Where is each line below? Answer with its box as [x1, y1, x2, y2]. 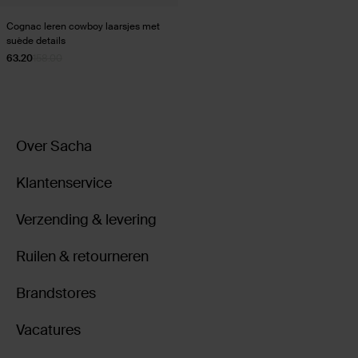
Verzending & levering [16, 210, 157, 229]
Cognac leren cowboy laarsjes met [6, 20, 160, 33]
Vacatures [16, 320, 81, 340]
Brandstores [16, 284, 96, 303]
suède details [6, 34, 66, 47]
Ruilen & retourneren [16, 247, 149, 266]
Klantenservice [16, 173, 112, 193]
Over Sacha [16, 137, 92, 156]
